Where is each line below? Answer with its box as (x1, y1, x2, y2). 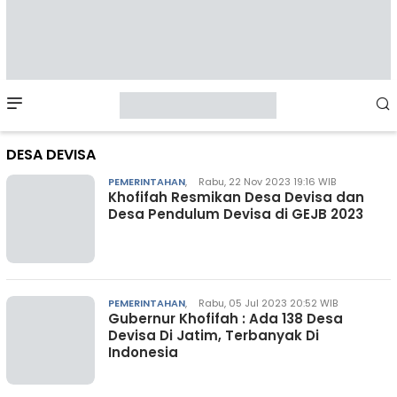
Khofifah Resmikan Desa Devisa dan (108, 188, 364, 206)
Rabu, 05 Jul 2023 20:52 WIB (198, 296, 338, 310)
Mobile (24, 87, 105, 121)
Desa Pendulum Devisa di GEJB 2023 (108, 205, 363, 223)
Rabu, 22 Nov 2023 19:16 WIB (198, 175, 336, 189)
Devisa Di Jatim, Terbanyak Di (108, 326, 319, 345)
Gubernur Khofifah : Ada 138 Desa (108, 309, 343, 328)
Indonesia (108, 343, 178, 362)
